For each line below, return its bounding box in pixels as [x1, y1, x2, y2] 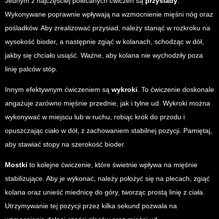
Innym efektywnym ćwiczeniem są [5, 86, 111, 94]
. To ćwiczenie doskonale [137, 86, 214, 94]
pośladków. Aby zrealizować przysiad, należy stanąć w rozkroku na [5, 24, 210, 32]
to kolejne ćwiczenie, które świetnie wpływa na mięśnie [27, 161, 197, 169]
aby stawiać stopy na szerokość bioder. [5, 140, 126, 149]
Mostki [5, 161, 27, 169]
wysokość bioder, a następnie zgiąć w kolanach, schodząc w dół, [5, 38, 204, 46]
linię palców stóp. [5, 65, 58, 73]
